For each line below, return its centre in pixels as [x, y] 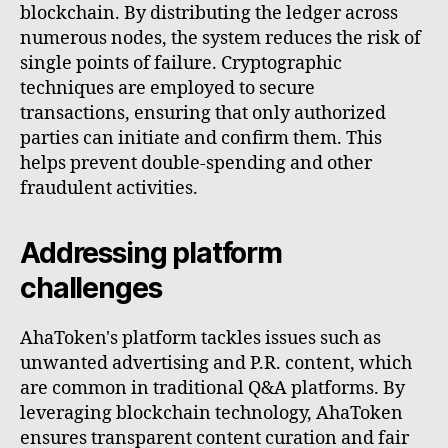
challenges [91, 288]
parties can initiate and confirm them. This [201, 139]
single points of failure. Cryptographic [181, 64]
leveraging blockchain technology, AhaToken [211, 414]
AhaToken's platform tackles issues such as [200, 339]
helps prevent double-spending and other [196, 164]
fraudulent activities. [109, 189]
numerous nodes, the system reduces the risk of [220, 39]
